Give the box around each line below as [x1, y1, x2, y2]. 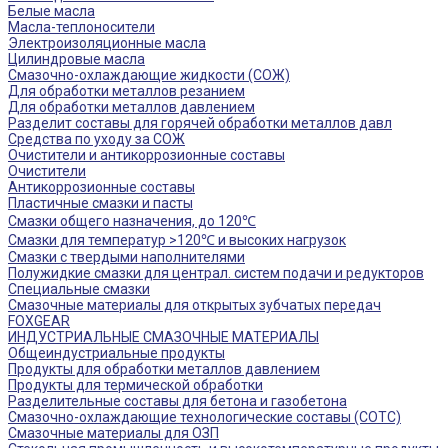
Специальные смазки [8, 281, 150, 297]
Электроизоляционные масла [8, 35, 206, 51]
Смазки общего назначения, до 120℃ [8, 213, 256, 229]
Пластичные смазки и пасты [8, 195, 193, 211]
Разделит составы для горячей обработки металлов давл [8, 115, 392, 131]
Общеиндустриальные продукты [8, 345, 225, 361]
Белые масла [8, 3, 95, 19]
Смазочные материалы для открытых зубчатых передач [8, 297, 381, 313]
